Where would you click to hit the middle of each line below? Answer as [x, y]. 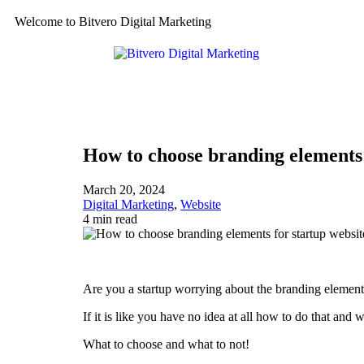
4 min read [110, 219]
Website [201, 204]
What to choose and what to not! [166, 344]
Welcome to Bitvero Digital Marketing [113, 22]
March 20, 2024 [124, 189]
